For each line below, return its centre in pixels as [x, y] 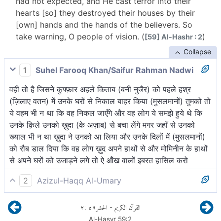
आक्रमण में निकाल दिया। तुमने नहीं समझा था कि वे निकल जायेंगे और [109, 212]
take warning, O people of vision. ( [80, 36]
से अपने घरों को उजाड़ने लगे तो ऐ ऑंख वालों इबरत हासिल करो [99, 161]
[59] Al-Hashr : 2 [173, 37]
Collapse [197, 51]
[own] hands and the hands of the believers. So [104, 24]
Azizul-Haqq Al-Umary [78, 181]
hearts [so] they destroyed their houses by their [105, 13]
